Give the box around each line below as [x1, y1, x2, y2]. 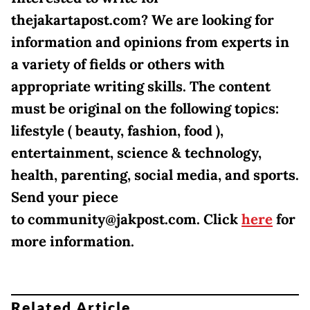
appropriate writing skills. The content [11, 77, 271, 95]
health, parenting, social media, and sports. [11, 165, 299, 184]
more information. [11, 232, 134, 250]
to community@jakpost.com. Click [11, 210, 241, 228]
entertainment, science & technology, [11, 143, 262, 162]
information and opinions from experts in [11, 33, 289, 51]
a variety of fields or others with [11, 55, 225, 73]
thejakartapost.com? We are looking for [11, 10, 274, 29]
